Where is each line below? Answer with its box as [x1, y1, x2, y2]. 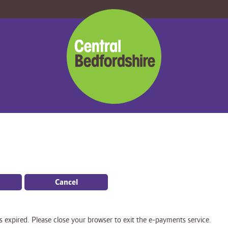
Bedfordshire [66, 22, 112, 32]
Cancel [54, 177, 78, 187]
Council [66, 34, 92, 44]
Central [66, 10, 92, 20]
